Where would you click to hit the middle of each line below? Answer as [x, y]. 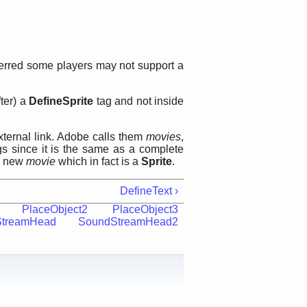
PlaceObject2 [55, 209]
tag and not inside [139, 101]
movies [164, 137]
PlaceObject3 [145, 209]
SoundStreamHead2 [128, 222]
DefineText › [149, 191]
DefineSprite [61, 101]
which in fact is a [98, 161]
